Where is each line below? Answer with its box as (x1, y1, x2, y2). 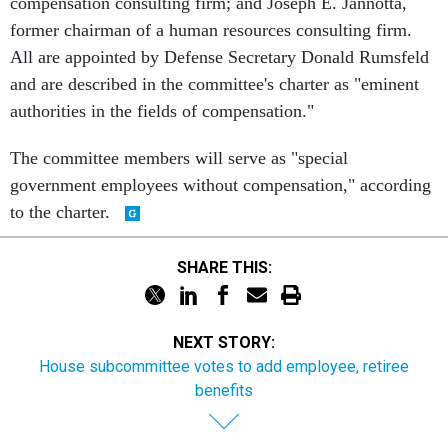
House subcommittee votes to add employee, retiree (39, 357, 409, 376)
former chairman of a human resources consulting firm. (10, 20, 412, 40)
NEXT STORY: (173, 333, 275, 352)
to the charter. (10, 202, 115, 222)
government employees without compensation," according (10, 175, 431, 195)
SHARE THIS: (186, 257, 272, 277)
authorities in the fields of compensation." (10, 101, 314, 121)
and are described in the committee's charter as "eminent (10, 74, 419, 94)
